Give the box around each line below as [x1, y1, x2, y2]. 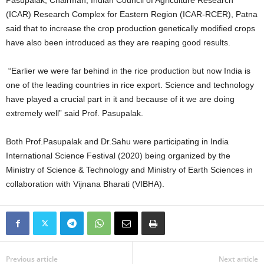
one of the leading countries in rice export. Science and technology [6, 80, 254, 90]
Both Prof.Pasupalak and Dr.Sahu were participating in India [6, 137, 229, 146]
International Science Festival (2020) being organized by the [6, 151, 230, 160]
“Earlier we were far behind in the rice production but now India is [6, 66, 250, 75]
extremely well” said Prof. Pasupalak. [6, 108, 143, 118]
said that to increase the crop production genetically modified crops [6, 24, 255, 33]
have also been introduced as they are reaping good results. [6, 38, 230, 47]
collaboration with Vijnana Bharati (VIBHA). [6, 179, 164, 189]
